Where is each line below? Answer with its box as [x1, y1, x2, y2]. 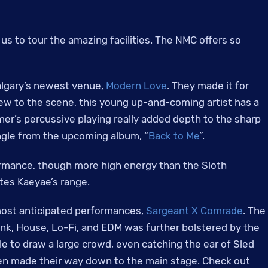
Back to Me [148, 130, 199, 142]
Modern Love [106, 80, 167, 92]
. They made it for [167, 80, 249, 92]
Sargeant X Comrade [146, 205, 243, 217]
